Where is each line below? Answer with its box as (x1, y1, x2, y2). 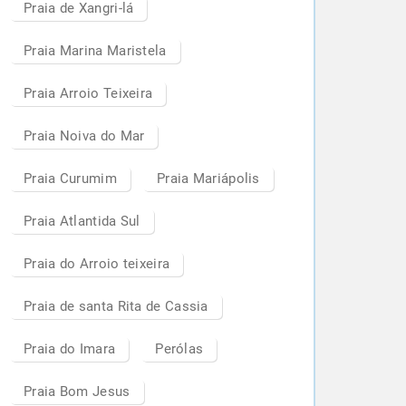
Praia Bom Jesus (24, 383, 130, 400)
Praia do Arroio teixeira (24, 256, 170, 272)
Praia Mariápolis (156, 170, 260, 187)
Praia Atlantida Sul (24, 213, 140, 229)
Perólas (155, 341, 204, 357)
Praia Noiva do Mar (24, 128, 145, 144)
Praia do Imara (24, 341, 116, 357)
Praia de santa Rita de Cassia (24, 298, 208, 314)
